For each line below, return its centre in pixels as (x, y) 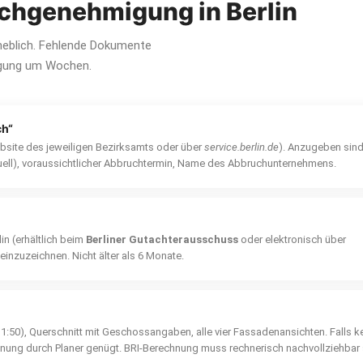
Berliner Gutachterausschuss (162, 239)
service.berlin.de (241, 147)
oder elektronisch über (292, 239)
